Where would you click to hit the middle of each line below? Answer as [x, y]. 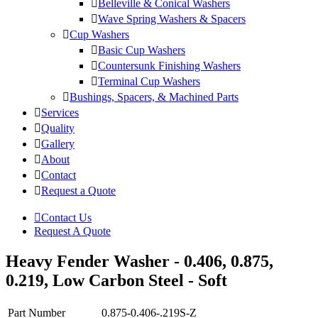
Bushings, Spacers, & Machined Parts [154, 97]
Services [60, 113]
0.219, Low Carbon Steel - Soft [116, 281]
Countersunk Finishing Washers [169, 66]
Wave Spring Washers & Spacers [172, 19]
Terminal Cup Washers [149, 82]
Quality [58, 128]
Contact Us [66, 218]
